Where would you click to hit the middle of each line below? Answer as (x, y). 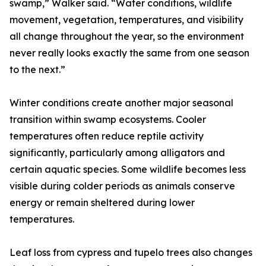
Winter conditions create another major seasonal (121, 103)
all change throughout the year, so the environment (127, 36)
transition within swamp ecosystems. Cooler (108, 119)
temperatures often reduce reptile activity (107, 136)
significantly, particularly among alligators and (117, 153)
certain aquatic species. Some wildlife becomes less (128, 169)
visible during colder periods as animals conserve (122, 186)
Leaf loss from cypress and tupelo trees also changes (131, 252)
